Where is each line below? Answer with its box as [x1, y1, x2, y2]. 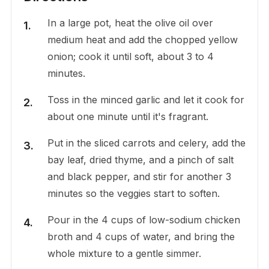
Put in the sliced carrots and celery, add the [47, 136, 246, 149]
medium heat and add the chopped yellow [47, 33, 238, 46]
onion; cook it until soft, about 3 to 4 [47, 50, 214, 62]
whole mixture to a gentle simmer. [47, 247, 201, 259]
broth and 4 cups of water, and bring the [47, 230, 235, 243]
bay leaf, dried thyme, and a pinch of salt [47, 153, 234, 166]
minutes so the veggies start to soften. [47, 187, 220, 199]
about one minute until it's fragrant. [47, 110, 208, 122]
